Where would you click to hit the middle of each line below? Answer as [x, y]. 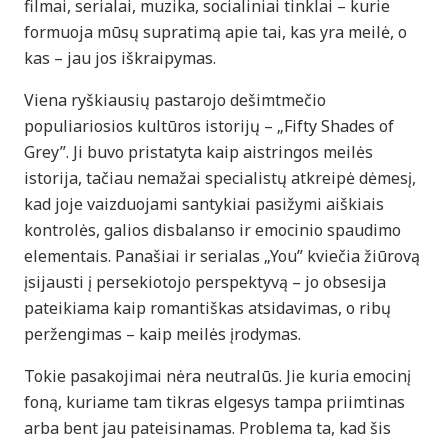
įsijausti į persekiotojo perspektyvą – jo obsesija [205, 281]
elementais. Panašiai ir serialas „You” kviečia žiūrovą [222, 255]
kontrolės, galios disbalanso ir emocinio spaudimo [212, 229]
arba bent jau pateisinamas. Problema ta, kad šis [207, 427]
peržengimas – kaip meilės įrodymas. [162, 333]
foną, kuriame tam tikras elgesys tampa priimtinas [214, 401]
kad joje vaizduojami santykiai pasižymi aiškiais [204, 203]
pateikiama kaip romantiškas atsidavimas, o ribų [207, 307]
